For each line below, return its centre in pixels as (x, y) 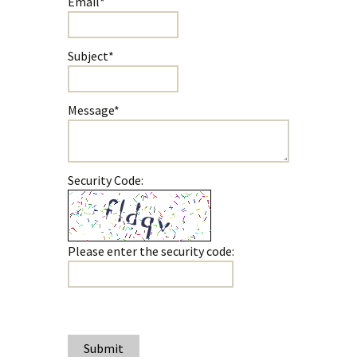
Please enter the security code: (151, 251)
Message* (93, 110)
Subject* (90, 56)
